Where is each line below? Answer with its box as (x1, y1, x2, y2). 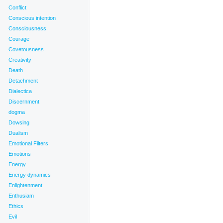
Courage (8, 36, 29, 42)
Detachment (8, 78, 38, 84)
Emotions (8, 151, 31, 157)
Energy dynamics (8, 172, 51, 178)
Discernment (8, 99, 39, 105)
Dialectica (8, 88, 32, 94)
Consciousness (8, 25, 46, 31)
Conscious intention (8, 15, 56, 21)
